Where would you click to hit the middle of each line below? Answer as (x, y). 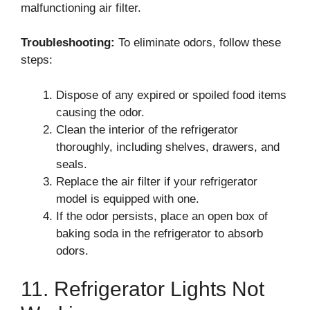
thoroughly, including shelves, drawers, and (168, 147)
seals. (72, 164)
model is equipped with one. (128, 199)
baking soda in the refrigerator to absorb (159, 233)
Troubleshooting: (68, 43)
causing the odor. (100, 112)
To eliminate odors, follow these (198, 43)
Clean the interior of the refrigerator (147, 129)
